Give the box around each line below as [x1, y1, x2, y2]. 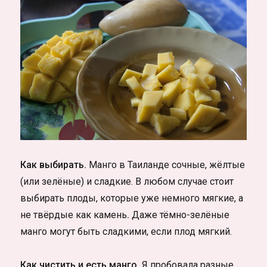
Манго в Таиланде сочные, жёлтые [86, 159, 246, 171]
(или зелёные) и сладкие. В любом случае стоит [20, 176, 234, 188]
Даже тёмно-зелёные [132, 209, 230, 221]
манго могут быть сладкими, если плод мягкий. [20, 226, 232, 238]
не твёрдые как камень [20, 209, 128, 221]
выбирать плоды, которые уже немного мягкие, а [20, 193, 244, 204]
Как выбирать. [20, 159, 87, 171]
